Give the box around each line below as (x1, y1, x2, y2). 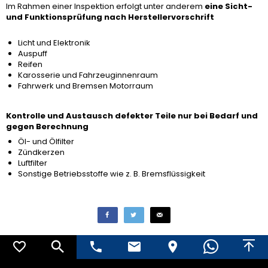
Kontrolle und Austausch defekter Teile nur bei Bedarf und (6, 109, 258, 121)
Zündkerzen (18, 146, 65, 158)
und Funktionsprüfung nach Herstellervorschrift (6, 11, 214, 23)
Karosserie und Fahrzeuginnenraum (18, 69, 158, 81)
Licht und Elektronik (18, 37, 90, 48)
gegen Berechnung (6, 120, 89, 132)
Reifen (18, 59, 42, 70)
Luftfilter (18, 157, 47, 169)
